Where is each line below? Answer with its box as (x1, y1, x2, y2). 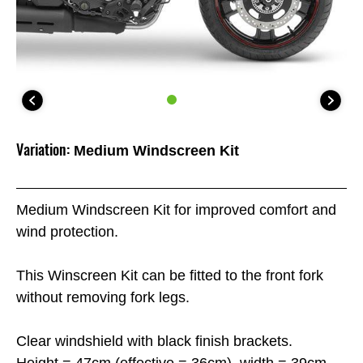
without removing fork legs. (16, 288, 190, 305)
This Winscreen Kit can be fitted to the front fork (16, 267, 323, 284)
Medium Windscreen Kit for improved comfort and (16, 201, 336, 218)
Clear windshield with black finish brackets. (16, 332, 293, 349)
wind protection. (16, 223, 118, 240)
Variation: (16, 139, 70, 160)
